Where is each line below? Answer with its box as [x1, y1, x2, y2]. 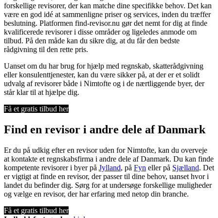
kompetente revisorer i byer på [4, 163, 99, 172]
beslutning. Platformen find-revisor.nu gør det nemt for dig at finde [4, 18, 207, 27]
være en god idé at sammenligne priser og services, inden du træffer [4, 10, 211, 18]
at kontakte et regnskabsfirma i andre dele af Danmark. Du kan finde [4, 154, 214, 163]
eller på [146, 163, 172, 172]
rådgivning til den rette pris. [4, 45, 88, 54]
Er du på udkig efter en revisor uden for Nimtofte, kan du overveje [4, 145, 207, 154]
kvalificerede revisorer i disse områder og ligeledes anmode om [4, 27, 197, 36]
